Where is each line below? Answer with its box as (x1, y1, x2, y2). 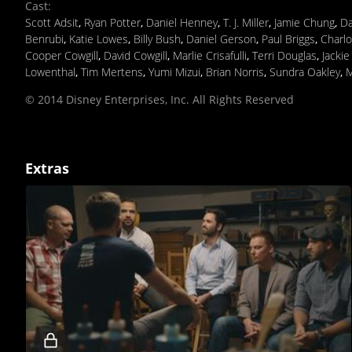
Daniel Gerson (186, 31, 256, 46)
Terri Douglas (252, 47, 317, 63)
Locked (58, 331, 109, 349)
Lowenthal (25, 64, 75, 79)
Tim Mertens (81, 64, 143, 79)
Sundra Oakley (269, 64, 340, 79)
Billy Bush (134, 31, 181, 46)
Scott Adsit (25, 14, 79, 30)
